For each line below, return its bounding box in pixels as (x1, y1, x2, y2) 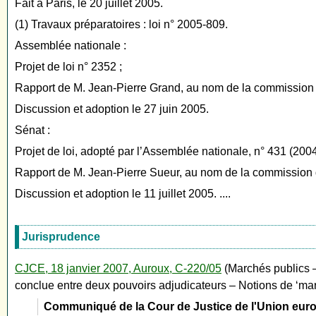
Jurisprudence (22, 231, 100, 243)
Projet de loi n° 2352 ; (15, 61, 122, 73)
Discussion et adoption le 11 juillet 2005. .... (15, 188, 231, 200)
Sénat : (15, 124, 50, 137)
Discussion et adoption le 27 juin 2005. (15, 103, 209, 116)
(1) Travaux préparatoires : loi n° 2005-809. (15, 18, 228, 31)
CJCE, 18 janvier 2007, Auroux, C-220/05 (15, 262, 221, 275)
